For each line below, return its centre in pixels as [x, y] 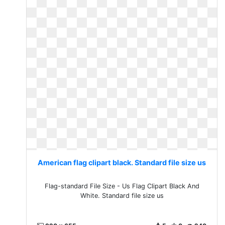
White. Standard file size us [122, 196]
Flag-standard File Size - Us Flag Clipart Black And [122, 186]
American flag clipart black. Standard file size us [122, 162]
